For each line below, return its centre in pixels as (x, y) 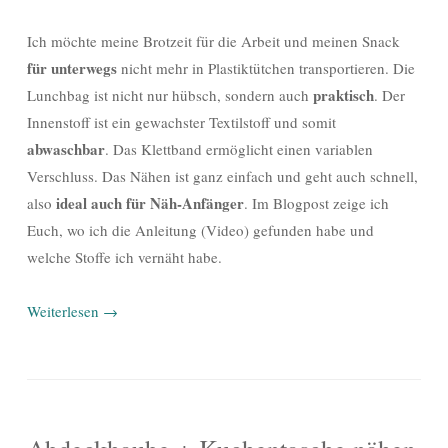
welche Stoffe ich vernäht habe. (124, 256)
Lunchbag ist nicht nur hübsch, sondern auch (170, 94)
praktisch (343, 94)
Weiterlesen (65, 310)
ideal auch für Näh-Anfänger (150, 202)
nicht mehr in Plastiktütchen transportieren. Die (268, 67)
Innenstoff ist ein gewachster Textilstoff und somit (181, 121)
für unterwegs (74, 67)
